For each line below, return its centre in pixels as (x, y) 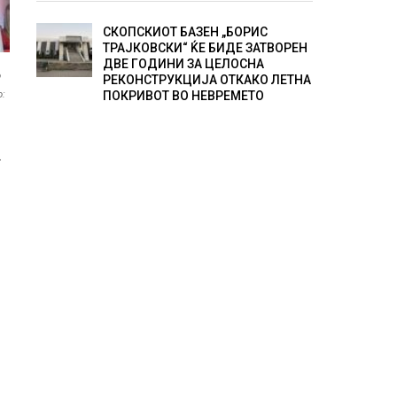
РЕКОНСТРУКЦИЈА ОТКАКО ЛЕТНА (206, 80)
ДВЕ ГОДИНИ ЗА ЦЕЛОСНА (183, 64)
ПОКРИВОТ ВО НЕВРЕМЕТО (183, 96)
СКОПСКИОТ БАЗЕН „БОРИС (185, 32)
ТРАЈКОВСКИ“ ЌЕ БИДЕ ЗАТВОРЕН (205, 48)
